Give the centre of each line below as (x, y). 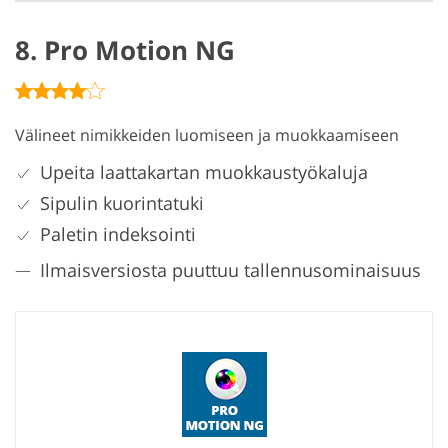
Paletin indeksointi (118, 233)
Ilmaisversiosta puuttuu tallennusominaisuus (230, 269)
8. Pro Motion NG (125, 49)
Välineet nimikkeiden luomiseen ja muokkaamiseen (207, 134)
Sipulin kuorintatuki (122, 202)
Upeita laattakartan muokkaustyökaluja (204, 171)
